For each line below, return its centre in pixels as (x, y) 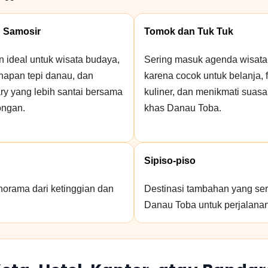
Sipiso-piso (170, 161)
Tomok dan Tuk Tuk (189, 31)
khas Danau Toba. (183, 108)
